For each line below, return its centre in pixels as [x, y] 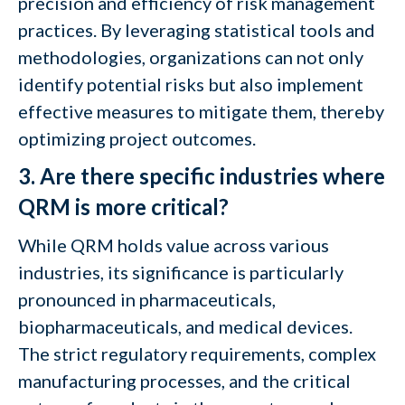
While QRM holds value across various [174, 245]
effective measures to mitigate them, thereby [201, 111]
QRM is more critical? [123, 207]
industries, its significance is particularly [181, 272]
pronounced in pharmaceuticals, [147, 299]
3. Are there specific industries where [202, 176]
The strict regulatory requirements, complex [197, 353]
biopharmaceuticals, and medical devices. [185, 326]
